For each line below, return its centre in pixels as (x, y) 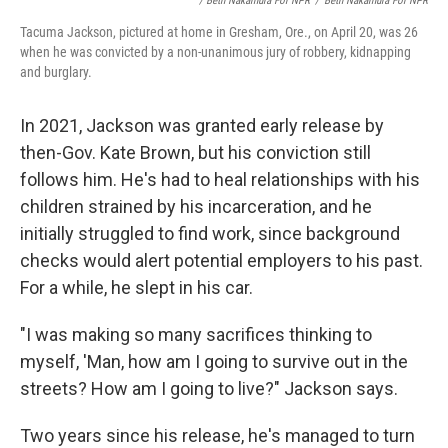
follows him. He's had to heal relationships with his (220, 180)
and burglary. (56, 72)
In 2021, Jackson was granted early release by (202, 126)
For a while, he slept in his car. (136, 288)
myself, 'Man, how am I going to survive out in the (214, 362)
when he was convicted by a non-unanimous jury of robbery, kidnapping (215, 52)
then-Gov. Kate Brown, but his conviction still (195, 153)
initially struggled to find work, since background (210, 234)
